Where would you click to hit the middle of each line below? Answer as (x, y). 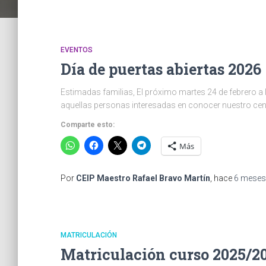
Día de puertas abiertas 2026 (161, 69)
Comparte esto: (88, 125)
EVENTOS (77, 50)
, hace (222, 178)
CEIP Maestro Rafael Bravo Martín (143, 178)
